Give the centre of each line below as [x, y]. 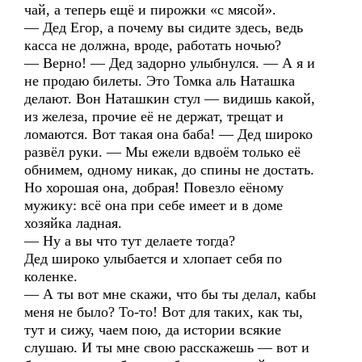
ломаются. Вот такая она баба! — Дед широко [168, 134]
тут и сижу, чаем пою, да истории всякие [153, 330]
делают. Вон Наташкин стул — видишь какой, [170, 99]
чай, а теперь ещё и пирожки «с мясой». [150, 10]
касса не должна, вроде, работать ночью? [153, 45]
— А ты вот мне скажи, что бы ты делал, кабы [170, 294]
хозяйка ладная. [73, 223]
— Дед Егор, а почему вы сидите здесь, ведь [164, 27]
